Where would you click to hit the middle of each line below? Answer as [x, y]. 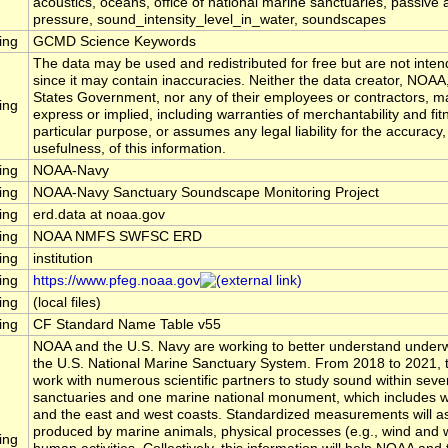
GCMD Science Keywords [114, 42]
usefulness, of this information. [129, 149]
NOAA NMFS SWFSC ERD [117, 237]
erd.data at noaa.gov [99, 215]
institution [63, 259]
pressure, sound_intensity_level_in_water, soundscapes [209, 20]
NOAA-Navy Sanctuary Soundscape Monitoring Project [206, 193]
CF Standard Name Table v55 [127, 325]
